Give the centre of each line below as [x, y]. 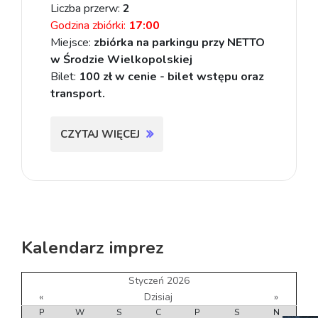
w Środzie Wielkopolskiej [121, 59]
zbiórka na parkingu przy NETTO [179, 42]
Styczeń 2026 [159, 280]
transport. [78, 93]
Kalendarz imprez [93, 247]
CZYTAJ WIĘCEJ [102, 134]
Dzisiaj [158, 297]
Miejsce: [72, 42]
